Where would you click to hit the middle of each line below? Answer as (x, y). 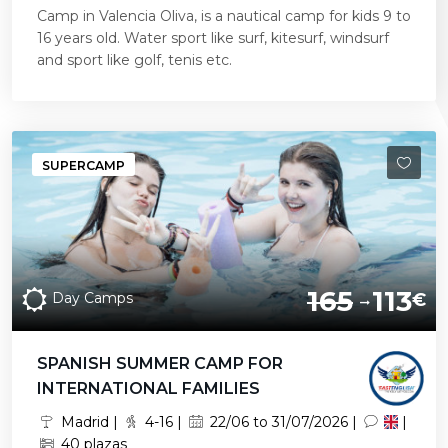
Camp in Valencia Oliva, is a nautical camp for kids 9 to (224, 16)
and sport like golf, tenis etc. (134, 60)
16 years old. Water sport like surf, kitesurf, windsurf (213, 38)
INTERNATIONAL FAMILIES (148, 388)
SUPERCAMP (83, 165)
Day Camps (92, 297)
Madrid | (89, 422)
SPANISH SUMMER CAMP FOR (160, 363)
